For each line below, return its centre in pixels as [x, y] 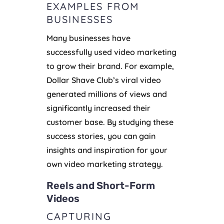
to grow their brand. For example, [110, 66]
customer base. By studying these [110, 122]
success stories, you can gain [101, 136]
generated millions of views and [106, 94]
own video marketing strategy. [104, 164]
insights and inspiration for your [107, 150]
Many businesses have [88, 38]
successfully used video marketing [111, 52]
